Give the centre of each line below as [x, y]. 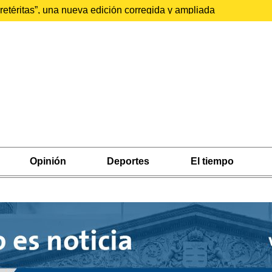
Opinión [48, 161]
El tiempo [212, 161]
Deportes [128, 161]
